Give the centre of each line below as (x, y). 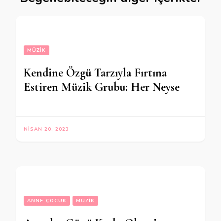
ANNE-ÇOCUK (47, 201)
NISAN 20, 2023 (46, 129)
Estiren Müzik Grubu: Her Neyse (102, 87)
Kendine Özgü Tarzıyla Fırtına (95, 73)
